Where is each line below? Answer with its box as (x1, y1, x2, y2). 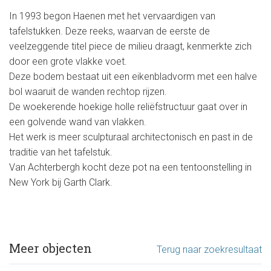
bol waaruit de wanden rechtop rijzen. (9, 85, 167, 97)
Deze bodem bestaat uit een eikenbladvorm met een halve (9, 70, 257, 82)
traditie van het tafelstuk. (9, 146, 113, 158)
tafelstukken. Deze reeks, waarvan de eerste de (9, 25, 210, 37)
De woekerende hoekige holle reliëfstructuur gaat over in (9, 100, 247, 113)
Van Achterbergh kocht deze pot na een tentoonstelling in (9, 161, 252, 173)
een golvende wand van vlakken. (9, 116, 146, 128)
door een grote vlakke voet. (9, 55, 127, 67)
